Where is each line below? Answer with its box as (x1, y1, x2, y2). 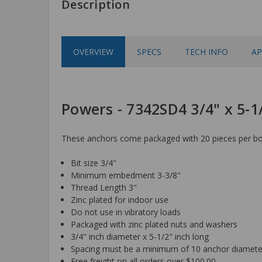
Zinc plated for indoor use (71, 194, 169, 205)
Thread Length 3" (71, 181, 137, 193)
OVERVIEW (73, 46, 113, 57)
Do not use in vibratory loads (71, 206, 181, 218)
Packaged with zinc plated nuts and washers (71, 218, 238, 230)
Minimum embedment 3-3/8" (71, 169, 181, 181)
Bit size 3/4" (71, 157, 117, 168)
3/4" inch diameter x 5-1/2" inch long (71, 230, 209, 242)
